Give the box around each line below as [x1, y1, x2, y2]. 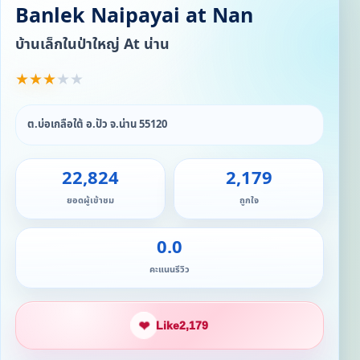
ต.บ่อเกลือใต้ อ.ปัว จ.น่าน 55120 [27, 117, 167, 133]
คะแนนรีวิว [149, 263, 190, 276]
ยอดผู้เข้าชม [67, 194, 114, 207]
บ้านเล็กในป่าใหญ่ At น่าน [15, 34, 170, 55]
